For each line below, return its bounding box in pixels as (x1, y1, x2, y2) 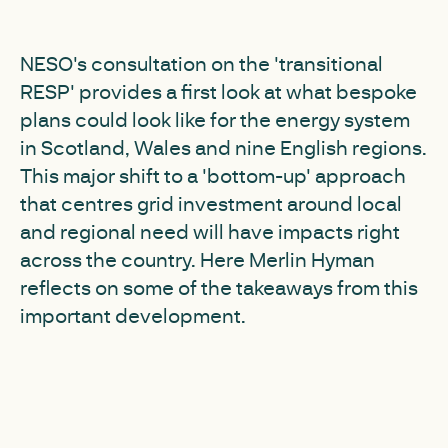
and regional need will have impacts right (20, 218, 400, 244)
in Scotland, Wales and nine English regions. (20, 134, 427, 160)
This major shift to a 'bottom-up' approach (20, 162, 406, 188)
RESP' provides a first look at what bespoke (20, 78, 417, 104)
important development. (20, 302, 246, 328)
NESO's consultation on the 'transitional (20, 50, 383, 76)
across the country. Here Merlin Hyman (20, 246, 375, 272)
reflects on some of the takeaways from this (20, 274, 418, 300)
